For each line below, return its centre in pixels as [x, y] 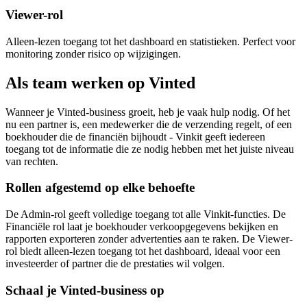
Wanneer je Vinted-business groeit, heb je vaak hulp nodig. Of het [148, 112]
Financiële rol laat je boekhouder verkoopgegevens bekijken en [142, 227]
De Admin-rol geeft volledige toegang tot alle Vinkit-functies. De [146, 214]
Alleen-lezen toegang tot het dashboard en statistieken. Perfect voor [150, 41]
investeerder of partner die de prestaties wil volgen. [115, 264]
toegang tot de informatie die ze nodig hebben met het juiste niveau [150, 149]
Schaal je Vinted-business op [85, 290]
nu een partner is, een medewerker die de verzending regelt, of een [149, 124]
